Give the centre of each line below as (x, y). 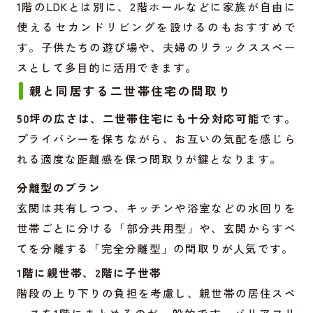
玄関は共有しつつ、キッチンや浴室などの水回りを (156, 207)
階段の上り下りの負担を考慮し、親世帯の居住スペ (156, 292)
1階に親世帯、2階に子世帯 (89, 272)
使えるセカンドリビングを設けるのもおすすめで (156, 26)
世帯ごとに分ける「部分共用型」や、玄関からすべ (156, 227)
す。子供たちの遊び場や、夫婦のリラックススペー (156, 46)
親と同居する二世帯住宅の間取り (130, 90)
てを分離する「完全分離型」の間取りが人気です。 (155, 248)
